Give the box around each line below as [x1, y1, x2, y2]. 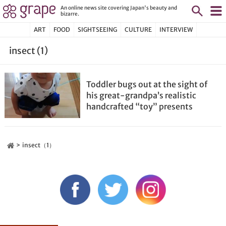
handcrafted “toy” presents [86, 101, 193, 111]
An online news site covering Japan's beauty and [61, 4, 177, 11]
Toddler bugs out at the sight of [86, 79, 208, 89]
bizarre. [61, 10, 79, 17]
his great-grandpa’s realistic [86, 90, 197, 100]
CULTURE [124, 26, 152, 33]
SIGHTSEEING [77, 26, 117, 33]
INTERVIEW [159, 26, 193, 33]
